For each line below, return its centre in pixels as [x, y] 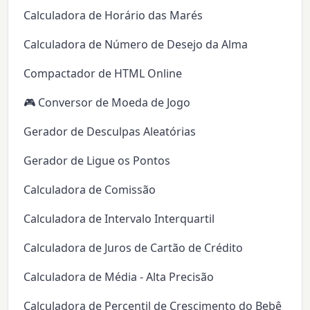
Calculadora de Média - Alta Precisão [119, 277]
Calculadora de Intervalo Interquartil [119, 219]
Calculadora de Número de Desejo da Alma [136, 45]
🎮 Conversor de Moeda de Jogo [107, 103]
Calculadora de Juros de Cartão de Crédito [134, 248]
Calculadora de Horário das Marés [113, 16]
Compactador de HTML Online [103, 74]
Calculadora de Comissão [90, 190]
